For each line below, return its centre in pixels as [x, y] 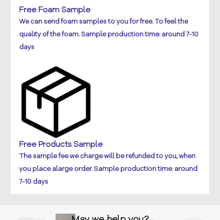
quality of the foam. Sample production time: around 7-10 [109, 35]
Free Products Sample [61, 145]
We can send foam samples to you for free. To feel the [103, 22]
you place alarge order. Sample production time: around [108, 169]
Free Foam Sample [55, 10]
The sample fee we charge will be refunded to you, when [107, 156]
